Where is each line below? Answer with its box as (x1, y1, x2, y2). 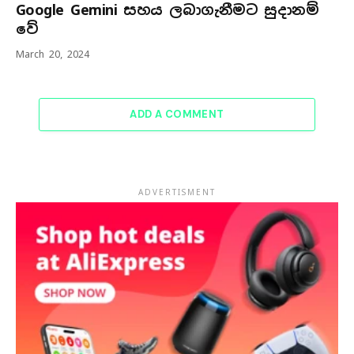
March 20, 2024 (16, 48, 89, 62)
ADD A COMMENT (130, 107, 224, 122)
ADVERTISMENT (138, 187, 216, 198)
